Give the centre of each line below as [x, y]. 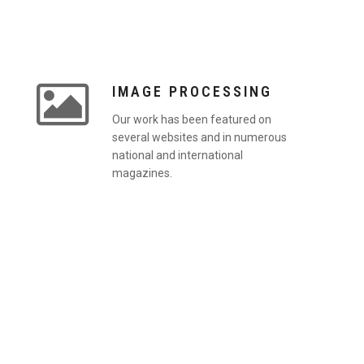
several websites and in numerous [200, 137]
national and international [178, 155]
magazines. [143, 173]
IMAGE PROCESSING [193, 92]
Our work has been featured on [192, 119]
